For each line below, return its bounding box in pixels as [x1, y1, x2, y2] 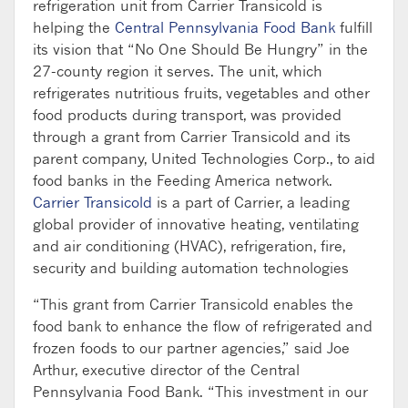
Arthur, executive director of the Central [33, 360, 300, 379]
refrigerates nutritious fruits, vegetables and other [33, 83, 370, 102]
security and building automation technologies [33, 258, 349, 277]
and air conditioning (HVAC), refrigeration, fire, [33, 236, 345, 255]
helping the [33, 17, 115, 36]
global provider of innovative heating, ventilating [33, 214, 359, 233]
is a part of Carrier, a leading [152, 192, 350, 211]
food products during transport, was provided [33, 105, 342, 124]
